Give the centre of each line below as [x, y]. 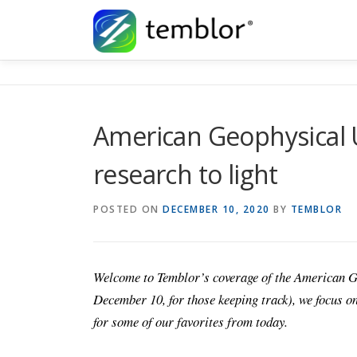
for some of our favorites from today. [190, 322]
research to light [186, 174]
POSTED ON [128, 209]
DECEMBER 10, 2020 [216, 209]
